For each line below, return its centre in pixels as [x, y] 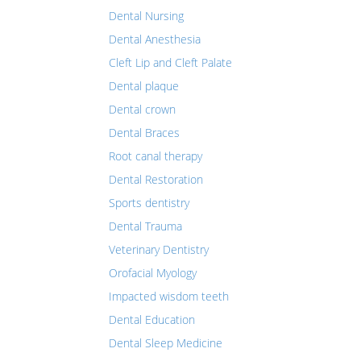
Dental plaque [144, 86]
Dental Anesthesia [155, 39]
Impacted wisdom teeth [169, 296]
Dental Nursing [146, 16]
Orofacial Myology [153, 273]
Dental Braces [144, 133]
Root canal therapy [156, 156]
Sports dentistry [149, 203]
